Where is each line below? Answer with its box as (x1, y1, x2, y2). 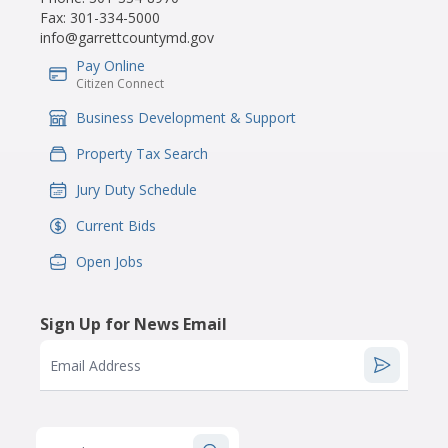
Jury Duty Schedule (76, 180, 197, 199)
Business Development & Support (76, 108, 296, 127)
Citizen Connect (76, 75, 164, 92)
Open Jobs (76, 252, 143, 271)
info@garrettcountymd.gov (40, 28, 214, 47)
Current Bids (76, 216, 156, 235)
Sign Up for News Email (40, 313, 227, 335)
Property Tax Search (76, 144, 208, 163)
